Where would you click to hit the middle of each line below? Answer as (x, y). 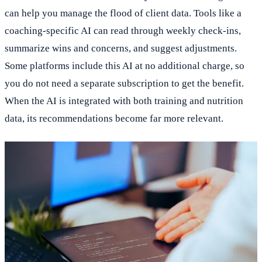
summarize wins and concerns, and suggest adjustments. (121, 48)
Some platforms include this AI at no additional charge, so (125, 65)
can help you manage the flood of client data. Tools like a (123, 13)
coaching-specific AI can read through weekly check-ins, (123, 30)
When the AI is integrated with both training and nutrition (124, 101)
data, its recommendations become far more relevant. (114, 118)
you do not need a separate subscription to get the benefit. (124, 83)
